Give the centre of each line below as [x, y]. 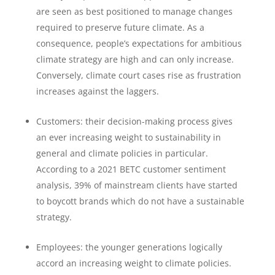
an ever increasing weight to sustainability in [128, 137]
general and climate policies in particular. [122, 153]
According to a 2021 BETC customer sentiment [131, 169]
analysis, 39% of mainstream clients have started [137, 185]
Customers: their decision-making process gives [134, 122]
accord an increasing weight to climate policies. [134, 263]
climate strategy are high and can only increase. [135, 60]
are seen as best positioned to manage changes [134, 12]
